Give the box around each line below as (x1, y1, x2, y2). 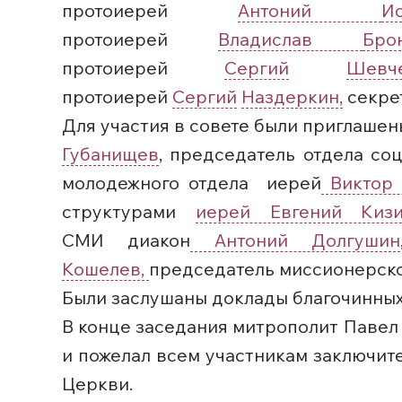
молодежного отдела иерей (62, 171, 321, 194)
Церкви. (62, 372, 133, 395)
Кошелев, (62, 258, 149, 280)
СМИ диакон (62, 229, 191, 251)
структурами (62, 200, 196, 223)
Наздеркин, (241, 85, 343, 108)
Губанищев (62, 143, 159, 165)
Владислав (217, 28, 363, 50)
